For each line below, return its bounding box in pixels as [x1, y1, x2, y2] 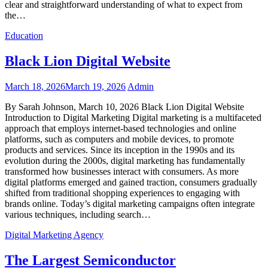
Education [5, 31, 43, 41]
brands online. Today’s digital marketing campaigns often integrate [5, 199, 255, 209]
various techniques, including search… [5, 209, 151, 220]
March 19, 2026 [65, 81, 126, 92]
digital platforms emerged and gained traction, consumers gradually [5, 177, 257, 188]
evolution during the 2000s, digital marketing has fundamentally [5, 156, 245, 166]
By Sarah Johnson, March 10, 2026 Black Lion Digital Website [5, 102, 244, 112]
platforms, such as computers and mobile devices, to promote [5, 134, 234, 145]
